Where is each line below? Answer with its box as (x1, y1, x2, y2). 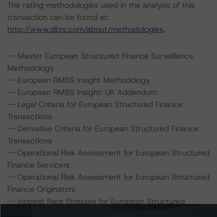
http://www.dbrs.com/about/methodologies (7, 24, 163, 34)
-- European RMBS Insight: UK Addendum (7, 87, 157, 97)
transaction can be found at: (7, 12, 109, 22)
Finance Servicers (7, 160, 70, 170)
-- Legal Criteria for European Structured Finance (7, 99, 183, 109)
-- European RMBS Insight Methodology (7, 75, 150, 85)
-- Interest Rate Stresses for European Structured (7, 196, 185, 206)
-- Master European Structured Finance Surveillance (7, 51, 193, 61)
